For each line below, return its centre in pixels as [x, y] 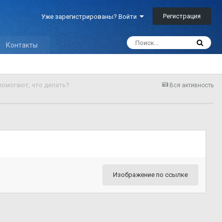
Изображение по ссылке [150, 175]
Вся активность [192, 85]
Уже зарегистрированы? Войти [90, 17]
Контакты [22, 45]
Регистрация [182, 16]
